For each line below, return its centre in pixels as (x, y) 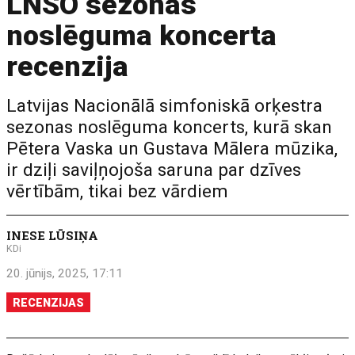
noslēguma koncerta (142, 36)
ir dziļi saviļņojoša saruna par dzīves (154, 170)
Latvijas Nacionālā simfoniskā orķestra (165, 106)
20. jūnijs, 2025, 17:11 (65, 273)
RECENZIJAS (49, 303)
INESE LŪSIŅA (53, 235)
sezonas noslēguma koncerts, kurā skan (170, 127)
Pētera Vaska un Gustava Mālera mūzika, (172, 149)
